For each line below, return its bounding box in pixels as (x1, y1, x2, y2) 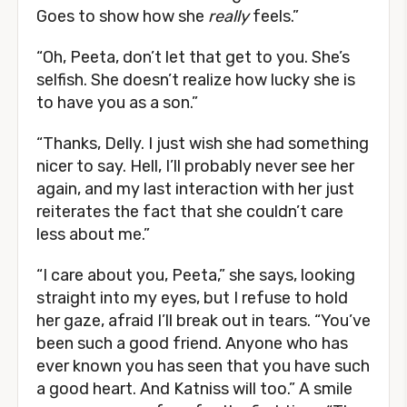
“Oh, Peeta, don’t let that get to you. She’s (36, 47, 350, 67)
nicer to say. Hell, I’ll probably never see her (36, 156, 354, 176)
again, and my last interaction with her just (36, 179, 354, 199)
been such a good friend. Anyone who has (36, 333, 348, 353)
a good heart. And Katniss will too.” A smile (36, 379, 352, 399)
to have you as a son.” (36, 93, 198, 113)
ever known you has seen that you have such (36, 356, 370, 376)
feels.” (249, 6, 299, 26)
